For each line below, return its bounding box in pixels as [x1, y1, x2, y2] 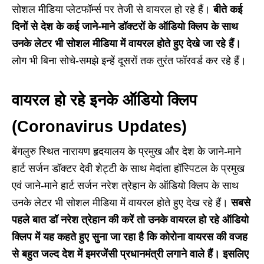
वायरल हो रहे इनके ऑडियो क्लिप [12, 91, 197, 109]
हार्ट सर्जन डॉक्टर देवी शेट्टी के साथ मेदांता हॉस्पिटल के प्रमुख [12, 163, 245, 174]
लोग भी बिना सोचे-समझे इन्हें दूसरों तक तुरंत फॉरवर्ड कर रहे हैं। [12, 55, 246, 67]
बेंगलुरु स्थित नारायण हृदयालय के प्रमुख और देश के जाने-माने [12, 146, 241, 157]
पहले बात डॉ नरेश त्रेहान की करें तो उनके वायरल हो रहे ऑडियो [12, 214, 249, 226]
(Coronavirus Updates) [12, 118, 187, 136]
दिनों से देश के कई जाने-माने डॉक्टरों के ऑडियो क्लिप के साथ [12, 21, 238, 32]
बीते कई [213, 4, 242, 15]
